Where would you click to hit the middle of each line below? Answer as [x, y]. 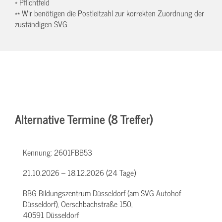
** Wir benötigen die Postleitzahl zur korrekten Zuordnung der [110, 13]
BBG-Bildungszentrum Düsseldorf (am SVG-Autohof [102, 193]
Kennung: [38, 152]
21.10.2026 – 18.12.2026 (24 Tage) [79, 173]
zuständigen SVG [41, 24]
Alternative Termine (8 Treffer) [84, 119]
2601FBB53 [73, 152]
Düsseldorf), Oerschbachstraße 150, [78, 204]
